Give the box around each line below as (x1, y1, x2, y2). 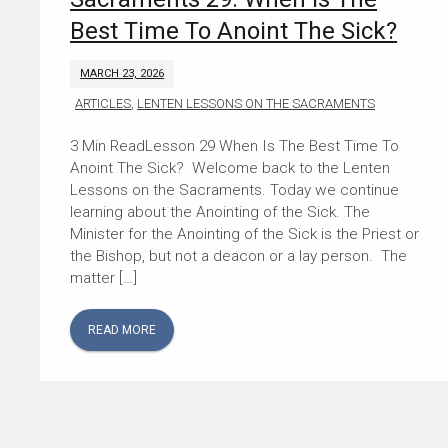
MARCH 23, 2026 (80, 66, 165, 80)
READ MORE (88, 322, 157, 337)
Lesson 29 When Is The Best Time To (145, 136, 400, 155)
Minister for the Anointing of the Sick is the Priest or (70, 224, 420, 243)
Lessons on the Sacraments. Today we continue (70, 180, 400, 199)
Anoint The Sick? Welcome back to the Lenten (70, 158, 391, 177)
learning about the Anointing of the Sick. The (70, 202, 371, 221)
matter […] (70, 268, 138, 287)
